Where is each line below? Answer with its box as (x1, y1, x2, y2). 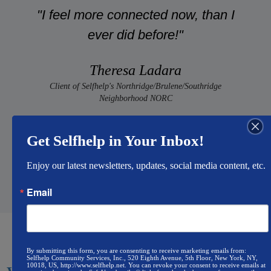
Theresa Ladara (90, 62, 181, 78)
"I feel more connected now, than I (36, 7, 235, 22)
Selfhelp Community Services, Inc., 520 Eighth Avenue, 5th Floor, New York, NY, (27, 253, 258, 261)
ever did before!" (88, 27, 183, 42)
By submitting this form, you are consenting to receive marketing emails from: (27, 246, 246, 254)
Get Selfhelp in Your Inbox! (27, 132, 204, 149)
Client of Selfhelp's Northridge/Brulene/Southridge (50, 81, 221, 91)
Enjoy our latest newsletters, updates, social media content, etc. (27, 160, 266, 171)
